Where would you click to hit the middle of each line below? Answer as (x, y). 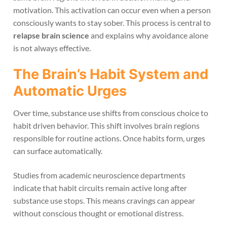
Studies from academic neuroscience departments (99, 175)
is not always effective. (52, 48)
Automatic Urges (70, 91)
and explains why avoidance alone (149, 35)
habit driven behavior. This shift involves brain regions (106, 126)
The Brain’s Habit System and (111, 74)
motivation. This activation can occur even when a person (112, 10)
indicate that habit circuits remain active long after (100, 188)
